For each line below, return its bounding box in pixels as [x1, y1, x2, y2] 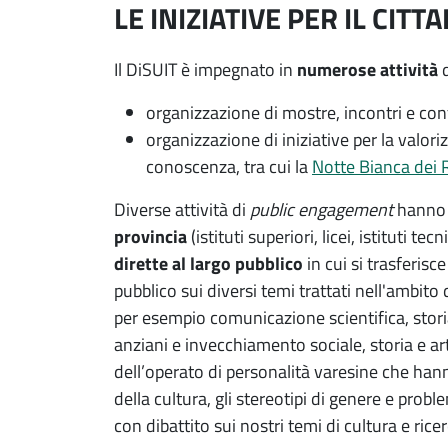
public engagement [250, 195, 393, 223]
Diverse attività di [114, 195, 250, 223]
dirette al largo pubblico [114, 249, 303, 277]
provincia [114, 222, 187, 250]
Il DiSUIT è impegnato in [114, 55, 297, 83]
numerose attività [297, 55, 438, 83]
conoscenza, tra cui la [146, 152, 312, 180]
